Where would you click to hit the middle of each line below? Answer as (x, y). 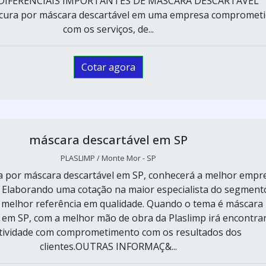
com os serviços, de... (108, 29)
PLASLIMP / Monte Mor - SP (108, 158)
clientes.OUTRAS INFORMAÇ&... (108, 247)
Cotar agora (108, 67)
